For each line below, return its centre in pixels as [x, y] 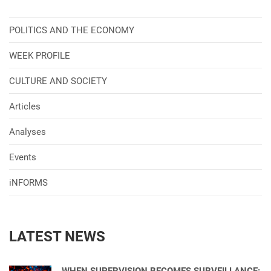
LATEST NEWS [57, 236]
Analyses [28, 132]
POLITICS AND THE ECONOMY [72, 30]
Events [23, 157]
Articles [25, 106]
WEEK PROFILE [40, 55]
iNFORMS [28, 182]
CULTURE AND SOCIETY [58, 81]
